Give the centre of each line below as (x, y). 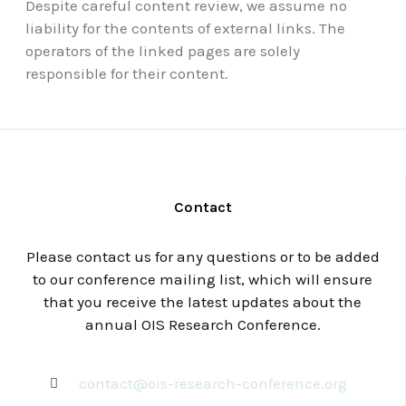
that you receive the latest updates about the (203, 302)
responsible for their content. (127, 73)
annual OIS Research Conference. (203, 324)
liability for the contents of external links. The (185, 28)
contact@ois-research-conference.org (213, 383)
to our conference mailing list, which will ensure (203, 279)
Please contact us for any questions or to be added (203, 256)
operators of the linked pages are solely (163, 51)
